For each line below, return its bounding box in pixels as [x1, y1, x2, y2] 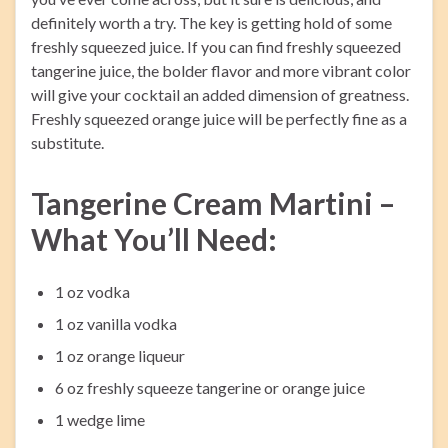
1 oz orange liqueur [55, 346, 185, 366]
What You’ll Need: [31, 221, 277, 258]
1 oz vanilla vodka [55, 314, 177, 334]
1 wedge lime [55, 410, 145, 430]
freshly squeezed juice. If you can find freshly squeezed [31, 37, 401, 57]
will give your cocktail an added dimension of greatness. [31, 85, 409, 105]
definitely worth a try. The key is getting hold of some [31, 13, 392, 33]
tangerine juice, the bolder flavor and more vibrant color [31, 61, 411, 81]
